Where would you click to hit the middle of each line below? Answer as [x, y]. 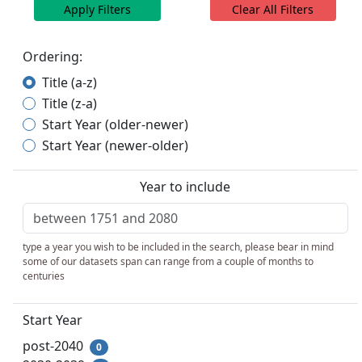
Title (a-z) [69, 82]
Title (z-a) [69, 103]
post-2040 [55, 346]
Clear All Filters [273, 9]
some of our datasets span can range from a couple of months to [168, 261]
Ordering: [53, 57]
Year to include [185, 187]
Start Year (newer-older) [115, 145]
